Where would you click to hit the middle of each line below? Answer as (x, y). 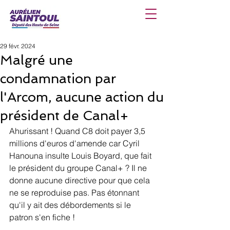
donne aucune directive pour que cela (81, 180)
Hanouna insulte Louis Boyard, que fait (81, 156)
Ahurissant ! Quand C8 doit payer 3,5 (78, 131)
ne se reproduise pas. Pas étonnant (75, 193)
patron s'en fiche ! (42, 217)
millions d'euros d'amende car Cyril (75, 143)
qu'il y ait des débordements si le (71, 205)
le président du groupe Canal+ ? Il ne (79, 168)
